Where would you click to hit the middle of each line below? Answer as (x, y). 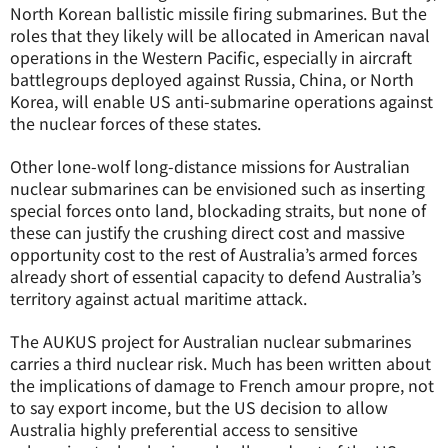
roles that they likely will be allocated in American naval (220, 35)
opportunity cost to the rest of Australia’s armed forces (213, 254)
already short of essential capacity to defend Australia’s (215, 276)
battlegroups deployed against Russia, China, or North (212, 79)
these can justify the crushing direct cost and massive (207, 232)
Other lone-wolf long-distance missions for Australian (210, 166)
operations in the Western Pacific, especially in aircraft (211, 57)
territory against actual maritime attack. (158, 298)
